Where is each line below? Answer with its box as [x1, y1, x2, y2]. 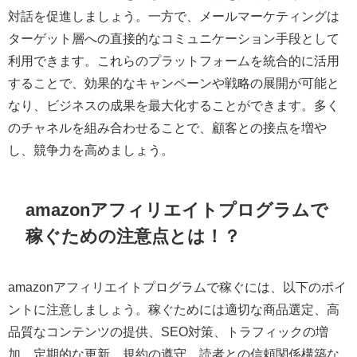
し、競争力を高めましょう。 [8, 143, 174, 157]
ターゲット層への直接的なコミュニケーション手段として [8, 32, 339, 45]
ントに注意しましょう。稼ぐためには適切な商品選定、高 [8, 303, 339, 316]
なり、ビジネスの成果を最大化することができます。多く [8, 99, 339, 112]
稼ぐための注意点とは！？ [25, 226, 241, 245]
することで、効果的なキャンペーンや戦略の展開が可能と [8, 76, 339, 90]
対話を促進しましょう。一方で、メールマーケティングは [8, 10, 339, 23]
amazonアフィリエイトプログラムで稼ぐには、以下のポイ [8, 280, 347, 294]
